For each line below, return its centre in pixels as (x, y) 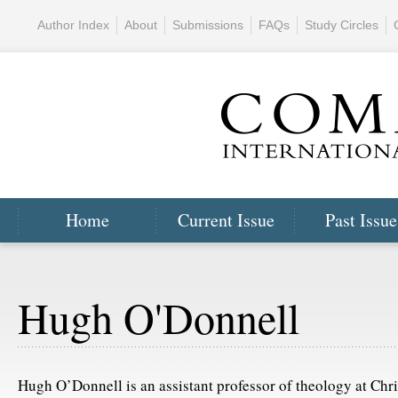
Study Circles (342, 25)
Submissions (208, 25)
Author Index (73, 25)
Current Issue (226, 220)
